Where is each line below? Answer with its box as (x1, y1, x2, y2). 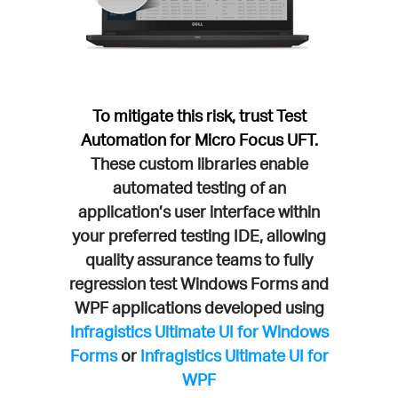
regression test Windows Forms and (69, 273, 329, 293)
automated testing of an (112, 177, 286, 197)
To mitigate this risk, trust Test (92, 105, 306, 125)
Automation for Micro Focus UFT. (80, 129, 318, 149)
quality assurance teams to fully (85, 249, 313, 269)
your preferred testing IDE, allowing (72, 225, 326, 245)
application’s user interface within (78, 201, 320, 221)
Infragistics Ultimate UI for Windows (69, 321, 329, 341)
